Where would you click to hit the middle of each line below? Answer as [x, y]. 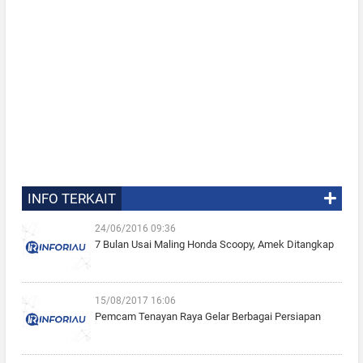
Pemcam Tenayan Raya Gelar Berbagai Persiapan [207, 316]
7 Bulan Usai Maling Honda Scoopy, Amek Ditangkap [214, 244]
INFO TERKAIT [71, 198]
